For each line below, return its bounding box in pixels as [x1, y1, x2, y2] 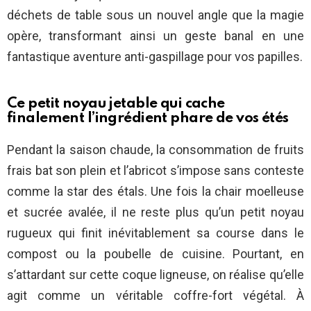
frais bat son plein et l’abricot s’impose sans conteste [7, 163, 304, 178]
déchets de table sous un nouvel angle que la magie [7, 8, 304, 23]
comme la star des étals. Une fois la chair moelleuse [7, 184, 304, 199]
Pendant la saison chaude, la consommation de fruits [7, 142, 304, 158]
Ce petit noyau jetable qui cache [7, 96, 225, 112]
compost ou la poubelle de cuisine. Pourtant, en [7, 246, 304, 262]
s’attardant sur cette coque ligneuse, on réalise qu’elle [7, 267, 304, 283]
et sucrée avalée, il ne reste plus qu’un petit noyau [7, 205, 304, 220]
